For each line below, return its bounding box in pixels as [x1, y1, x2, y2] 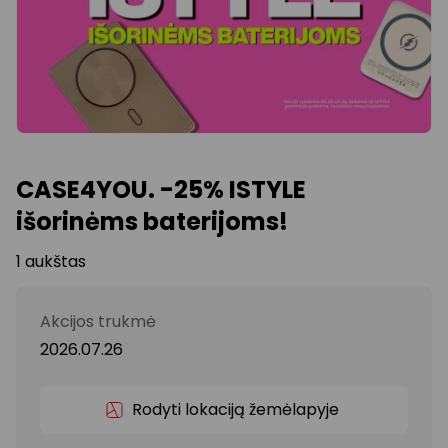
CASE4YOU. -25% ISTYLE [16, 172, 306, 206]
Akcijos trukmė [40, 309, 156, 333]
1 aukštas [16, 249, 86, 273]
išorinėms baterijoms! [16, 204, 288, 238]
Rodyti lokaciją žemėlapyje [132, 397, 340, 421]
